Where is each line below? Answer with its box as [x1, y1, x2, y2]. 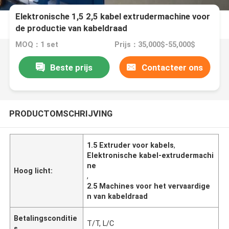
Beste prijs [50, 62, 93, 73]
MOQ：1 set [15, 40, 59, 49]
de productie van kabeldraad [15, 23, 128, 34]
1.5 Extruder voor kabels [87, 141, 174, 149]
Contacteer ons [141, 62, 203, 73]
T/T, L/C [87, 219, 114, 227]
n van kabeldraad [87, 192, 148, 200]
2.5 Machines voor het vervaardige [87, 181, 211, 190]
